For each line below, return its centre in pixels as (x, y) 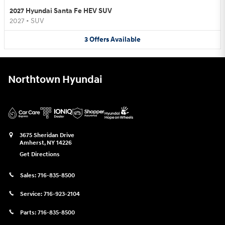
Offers (99, 40)
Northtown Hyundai (55, 80)
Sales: (29, 175)
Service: (32, 194)
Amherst (32, 143)
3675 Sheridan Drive (47, 135)
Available (126, 40)
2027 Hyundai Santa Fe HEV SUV (61, 11)
